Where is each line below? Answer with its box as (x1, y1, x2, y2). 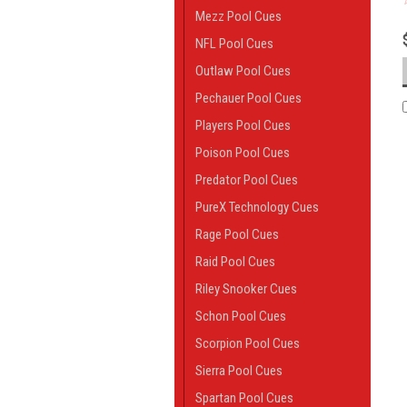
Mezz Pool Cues (195, 8, 282, 25)
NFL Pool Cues (195, 35, 273, 52)
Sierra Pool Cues (195, 362, 283, 379)
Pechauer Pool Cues (195, 90, 302, 106)
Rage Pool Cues (195, 226, 279, 243)
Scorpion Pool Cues (195, 335, 300, 352)
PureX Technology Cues (195, 199, 319, 215)
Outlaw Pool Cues (195, 63, 291, 79)
